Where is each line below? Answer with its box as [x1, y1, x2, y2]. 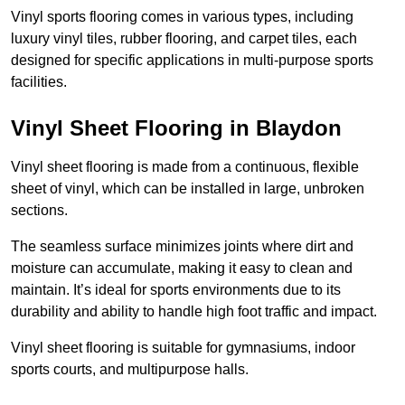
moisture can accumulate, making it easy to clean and [11, 260, 353, 277]
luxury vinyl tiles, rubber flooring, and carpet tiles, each [11, 31, 357, 47]
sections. [11, 202, 68, 219]
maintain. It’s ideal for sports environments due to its [11, 282, 341, 298]
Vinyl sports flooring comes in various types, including [11, 9, 353, 25]
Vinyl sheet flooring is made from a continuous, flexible [11, 159, 359, 175]
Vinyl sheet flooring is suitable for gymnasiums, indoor [11, 340, 355, 356]
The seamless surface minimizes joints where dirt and [11, 239, 353, 255]
